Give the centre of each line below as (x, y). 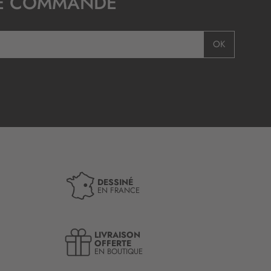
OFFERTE (113, 243)
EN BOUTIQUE (119, 251)
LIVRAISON (117, 234)
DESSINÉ (115, 182)
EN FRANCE (119, 190)
